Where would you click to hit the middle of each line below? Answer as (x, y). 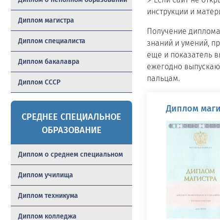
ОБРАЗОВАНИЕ (71, 130)
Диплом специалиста (52, 41)
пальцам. (164, 78)
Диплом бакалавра (49, 62)
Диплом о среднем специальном (70, 154)
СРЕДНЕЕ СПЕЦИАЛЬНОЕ (72, 117)
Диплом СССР (39, 82)
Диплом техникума (48, 196)
